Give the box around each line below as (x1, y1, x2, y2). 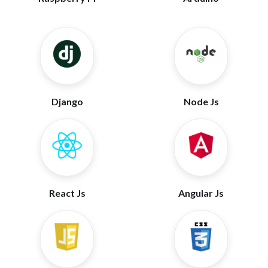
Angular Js (178, 187, 224, 199)
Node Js (183, 96, 219, 107)
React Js (48, 187, 86, 199)
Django (51, 96, 83, 107)
